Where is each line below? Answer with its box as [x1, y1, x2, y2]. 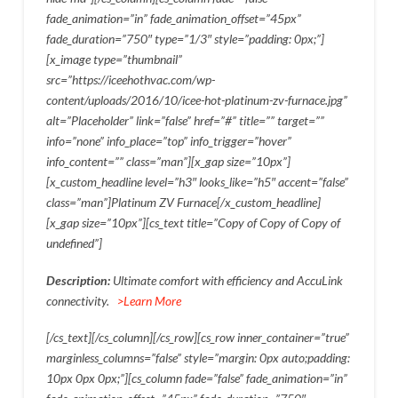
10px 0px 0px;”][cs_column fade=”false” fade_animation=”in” [45, 370, 347, 386]
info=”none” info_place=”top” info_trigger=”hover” [45, 133, 291, 149]
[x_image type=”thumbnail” [45, 52, 182, 68]
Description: [45, 272, 113, 288]
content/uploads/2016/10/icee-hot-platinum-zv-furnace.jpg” [45, 92, 347, 108]
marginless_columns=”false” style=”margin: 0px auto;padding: [45, 349, 350, 365]
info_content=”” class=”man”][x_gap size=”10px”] [45, 154, 291, 170]
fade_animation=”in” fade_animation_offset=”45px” [45, 11, 301, 27]
